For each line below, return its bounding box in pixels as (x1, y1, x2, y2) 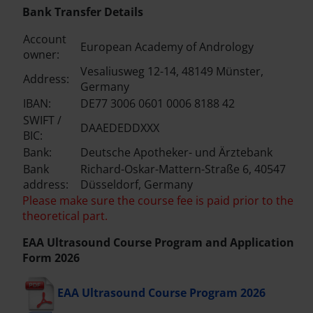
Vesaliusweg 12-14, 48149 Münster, (80, 64, 263, 80)
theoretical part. (22, 208, 108, 224)
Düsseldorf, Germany (80, 177, 193, 193)
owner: (23, 47, 59, 63)
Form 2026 (22, 250, 80, 266)
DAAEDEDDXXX (80, 120, 159, 136)
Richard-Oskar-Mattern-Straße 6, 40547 (80, 161, 286, 177)
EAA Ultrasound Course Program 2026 (57, 285, 265, 301)
